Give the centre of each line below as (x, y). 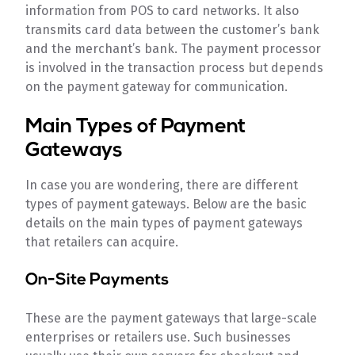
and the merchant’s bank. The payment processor (174, 48)
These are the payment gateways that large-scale (172, 318)
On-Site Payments (97, 280)
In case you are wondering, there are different (162, 185)
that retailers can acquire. (102, 242)
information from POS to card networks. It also (162, 10)
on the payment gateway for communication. (157, 86)
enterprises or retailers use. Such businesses (158, 337)
